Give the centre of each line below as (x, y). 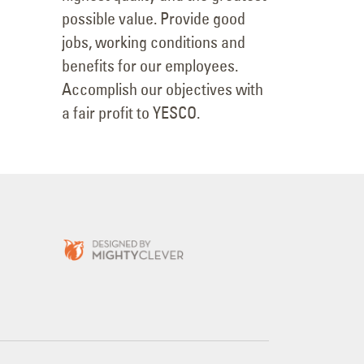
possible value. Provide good (154, 19)
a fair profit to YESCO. (131, 113)
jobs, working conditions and (154, 42)
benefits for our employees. (150, 66)
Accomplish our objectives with (162, 89)
